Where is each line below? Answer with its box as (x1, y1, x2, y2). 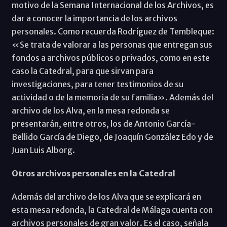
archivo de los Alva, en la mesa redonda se (11, 105, 170, 116)
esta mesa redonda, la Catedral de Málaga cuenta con (11, 204, 213, 215)
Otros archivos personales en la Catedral (11, 168, 175, 178)
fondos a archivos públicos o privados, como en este (11, 52, 210, 63)
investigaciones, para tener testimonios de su (11, 79, 183, 89)
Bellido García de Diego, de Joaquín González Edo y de (11, 131, 213, 142)
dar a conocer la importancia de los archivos (11, 13, 177, 23)
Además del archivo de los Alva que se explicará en (11, 191, 201, 202)
